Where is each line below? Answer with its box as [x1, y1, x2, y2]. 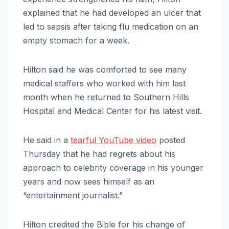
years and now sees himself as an [23, 176, 154, 187]
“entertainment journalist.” [23, 190, 123, 200]
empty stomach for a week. [23, 35, 129, 45]
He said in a [23, 134, 71, 145]
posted [156, 134, 185, 145]
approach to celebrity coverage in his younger [23, 162, 203, 173]
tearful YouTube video [71, 134, 156, 145]
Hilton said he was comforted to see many [23, 64, 187, 75]
